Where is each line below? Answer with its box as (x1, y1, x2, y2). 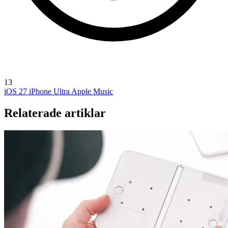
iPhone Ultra (29, 87, 71, 96)
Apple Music (71, 87, 113, 96)
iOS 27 (4, 87, 29, 96)
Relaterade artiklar (4, 106, 106, 120)
